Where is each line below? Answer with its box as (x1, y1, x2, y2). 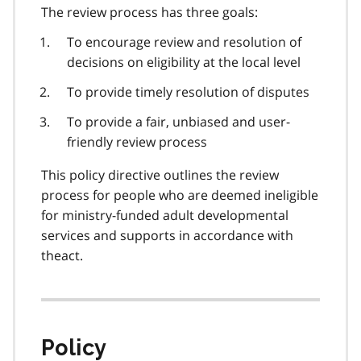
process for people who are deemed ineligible (41, 185, 318, 204)
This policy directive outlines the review (41, 165, 279, 184)
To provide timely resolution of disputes (67, 82, 309, 101)
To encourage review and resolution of (67, 32, 301, 51)
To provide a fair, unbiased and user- (67, 112, 290, 131)
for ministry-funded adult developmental (41, 205, 288, 224)
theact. (41, 246, 83, 264)
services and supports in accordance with (41, 226, 293, 244)
